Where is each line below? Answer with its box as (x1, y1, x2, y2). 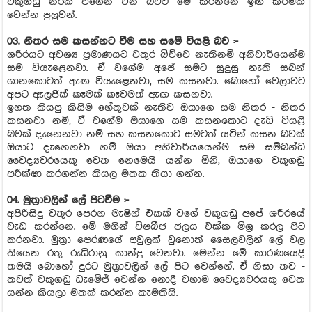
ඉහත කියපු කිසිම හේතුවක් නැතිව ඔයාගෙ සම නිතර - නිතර (7, 102, 305, 114)
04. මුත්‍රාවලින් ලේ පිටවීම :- (7, 194, 129, 206)
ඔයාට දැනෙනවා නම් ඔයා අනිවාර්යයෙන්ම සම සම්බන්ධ (7, 141, 305, 153)
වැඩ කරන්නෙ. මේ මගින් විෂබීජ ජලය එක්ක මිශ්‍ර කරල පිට (7, 221, 305, 233)
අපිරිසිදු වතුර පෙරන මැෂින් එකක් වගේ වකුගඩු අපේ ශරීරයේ (7, 208, 305, 219)
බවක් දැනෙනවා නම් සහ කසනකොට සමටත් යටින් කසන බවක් (7, 128, 305, 140)
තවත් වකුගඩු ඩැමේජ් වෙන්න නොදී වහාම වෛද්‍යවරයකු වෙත (7, 274, 305, 286)
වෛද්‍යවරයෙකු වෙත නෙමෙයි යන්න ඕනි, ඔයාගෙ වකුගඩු (7, 155, 305, 166)
